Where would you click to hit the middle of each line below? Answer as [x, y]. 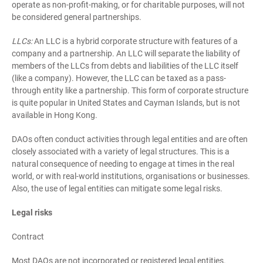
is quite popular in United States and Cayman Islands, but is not [126, 103]
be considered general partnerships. [77, 17]
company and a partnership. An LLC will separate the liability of [126, 53]
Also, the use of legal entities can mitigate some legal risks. [117, 188]
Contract [28, 237]
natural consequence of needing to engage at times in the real [123, 164]
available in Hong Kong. [55, 115]
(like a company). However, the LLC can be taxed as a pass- [119, 78]
